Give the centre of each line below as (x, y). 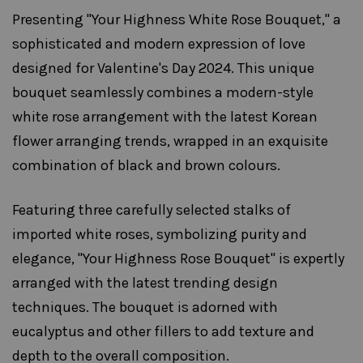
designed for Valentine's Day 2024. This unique (163, 68)
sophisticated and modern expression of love (159, 43)
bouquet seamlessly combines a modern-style (163, 92)
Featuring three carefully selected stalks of (152, 209)
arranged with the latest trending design (145, 282)
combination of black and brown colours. (146, 165)
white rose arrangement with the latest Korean (165, 116)
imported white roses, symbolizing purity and (160, 234)
